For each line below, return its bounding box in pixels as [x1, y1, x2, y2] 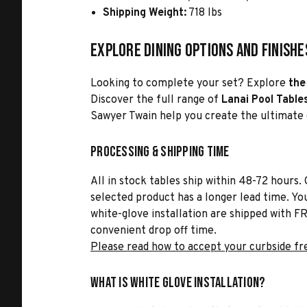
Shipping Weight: [103, 6, 187, 20]
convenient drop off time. [90, 224, 217, 238]
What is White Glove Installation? [90, 274, 266, 291]
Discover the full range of [90, 93, 221, 107]
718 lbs [186, 6, 223, 20]
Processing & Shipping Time [90, 143, 230, 160]
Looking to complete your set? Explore [90, 77, 286, 90]
